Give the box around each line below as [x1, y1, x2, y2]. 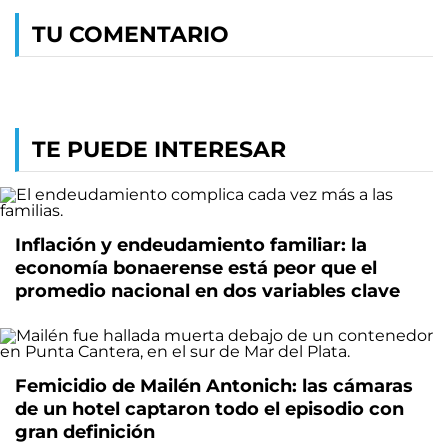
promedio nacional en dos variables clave [15, 279, 400, 302]
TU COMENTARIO [32, 20, 229, 48]
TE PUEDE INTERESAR [32, 135, 286, 163]
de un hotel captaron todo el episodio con [15, 397, 404, 420]
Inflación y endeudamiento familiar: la [15, 233, 367, 256]
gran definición [15, 420, 155, 443]
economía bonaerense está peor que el [15, 256, 377, 279]
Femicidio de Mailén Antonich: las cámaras [15, 374, 413, 397]
